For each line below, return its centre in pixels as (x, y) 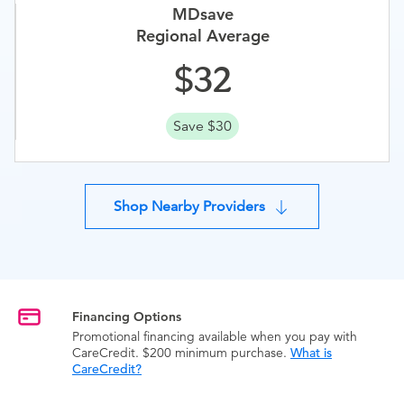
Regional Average (202, 36)
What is (311, 353)
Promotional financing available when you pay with (215, 337)
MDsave (202, 14)
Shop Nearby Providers (189, 206)
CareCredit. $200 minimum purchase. (181, 353)
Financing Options (127, 317)
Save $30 (202, 126)
